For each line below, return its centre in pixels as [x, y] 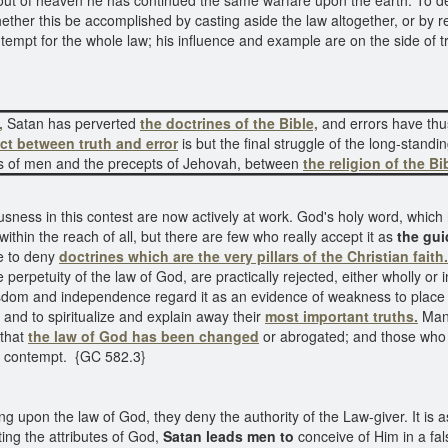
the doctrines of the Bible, [229, 123]
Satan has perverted [71, 123]
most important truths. [341, 316]
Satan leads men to [230, 436]
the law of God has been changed [143, 336]
